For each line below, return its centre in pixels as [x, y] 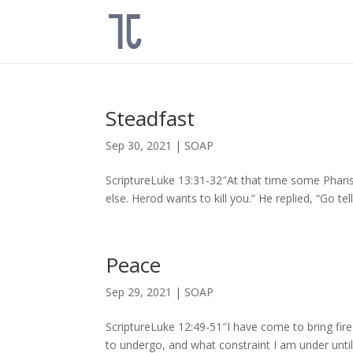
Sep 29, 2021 [139, 292]
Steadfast [150, 118]
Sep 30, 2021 [139, 145]
